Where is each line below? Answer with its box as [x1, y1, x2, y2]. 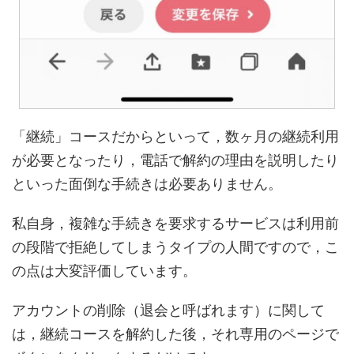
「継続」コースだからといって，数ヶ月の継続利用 [12, 128, 339, 145]
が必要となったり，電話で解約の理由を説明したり [12, 152, 339, 169]
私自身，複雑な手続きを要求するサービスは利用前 [12, 215, 339, 232]
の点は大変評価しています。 [12, 262, 197, 280]
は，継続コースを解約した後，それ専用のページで [12, 326, 339, 343]
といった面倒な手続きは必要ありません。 [12, 175, 282, 193]
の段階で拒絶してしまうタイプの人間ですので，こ [12, 239, 339, 256]
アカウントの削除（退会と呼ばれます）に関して [12, 302, 325, 319]
